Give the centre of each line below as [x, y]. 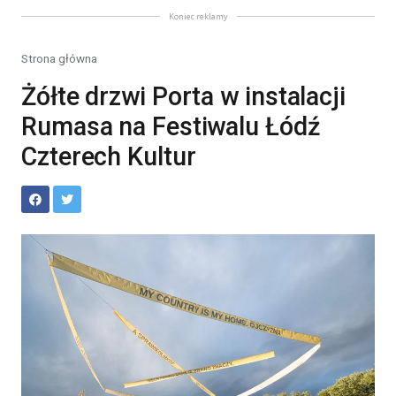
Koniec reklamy [198, 16]
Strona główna [59, 58]
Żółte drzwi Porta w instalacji [183, 96]
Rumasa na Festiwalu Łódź [171, 126]
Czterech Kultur [109, 156]
